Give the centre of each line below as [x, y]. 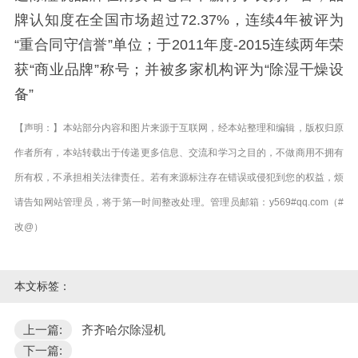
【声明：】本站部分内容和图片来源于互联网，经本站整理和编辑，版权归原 [179, 128]
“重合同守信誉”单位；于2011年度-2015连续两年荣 [179, 44]
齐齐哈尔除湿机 [123, 329]
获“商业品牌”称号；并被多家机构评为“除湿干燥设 [179, 69]
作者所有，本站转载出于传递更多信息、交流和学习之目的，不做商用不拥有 [179, 153]
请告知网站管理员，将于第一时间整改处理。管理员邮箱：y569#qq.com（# [179, 203]
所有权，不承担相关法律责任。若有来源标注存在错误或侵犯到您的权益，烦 [179, 178]
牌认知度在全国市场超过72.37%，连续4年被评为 [179, 20]
